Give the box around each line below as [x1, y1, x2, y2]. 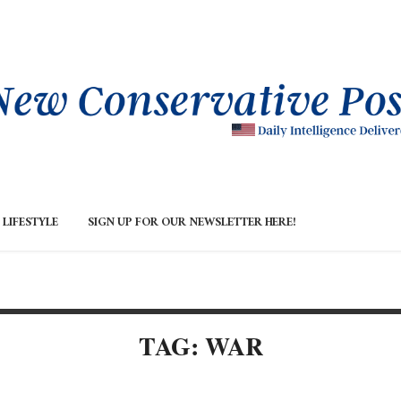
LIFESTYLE [3, 212, 58, 236]
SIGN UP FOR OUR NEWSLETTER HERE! [88, 212, 296, 236]
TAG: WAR [138, 328, 263, 365]
